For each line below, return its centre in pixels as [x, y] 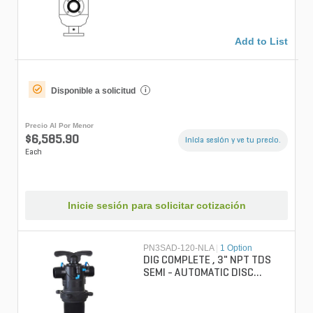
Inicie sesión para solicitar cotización [156, 206]
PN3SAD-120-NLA [179, 248]
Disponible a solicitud [93, 90]
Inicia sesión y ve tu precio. [233, 140]
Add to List [261, 41]
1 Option [236, 248]
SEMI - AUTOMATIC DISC [199, 274]
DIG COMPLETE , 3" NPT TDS [208, 261]
